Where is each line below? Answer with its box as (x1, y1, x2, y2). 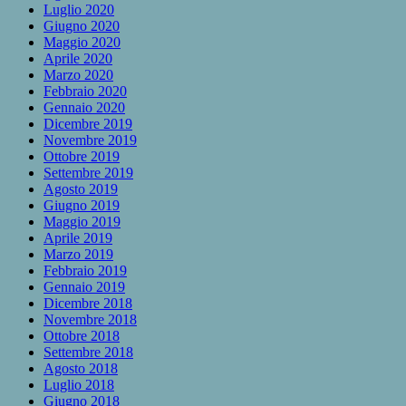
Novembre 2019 (43, 131, 137, 148)
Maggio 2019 (43, 213, 121, 229)
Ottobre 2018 (43, 327, 120, 343)
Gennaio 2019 (43, 278, 125, 295)
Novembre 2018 (43, 311, 137, 327)
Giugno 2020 (43, 17, 120, 34)
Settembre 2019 (43, 164, 133, 180)
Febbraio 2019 (43, 262, 127, 278)
